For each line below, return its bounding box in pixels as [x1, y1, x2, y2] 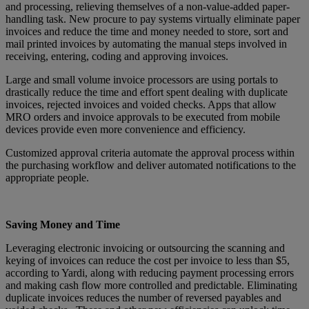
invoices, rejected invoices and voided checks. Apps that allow [6, 98, 277, 110]
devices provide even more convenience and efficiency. [6, 123, 246, 135]
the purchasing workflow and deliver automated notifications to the [6, 159, 296, 171]
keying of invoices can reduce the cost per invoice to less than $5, [6, 254, 290, 266]
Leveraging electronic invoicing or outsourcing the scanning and [6, 241, 285, 254]
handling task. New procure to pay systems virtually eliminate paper [6, 12, 300, 25]
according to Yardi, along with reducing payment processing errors [6, 266, 294, 279]
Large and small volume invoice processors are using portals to [6, 73, 278, 86]
